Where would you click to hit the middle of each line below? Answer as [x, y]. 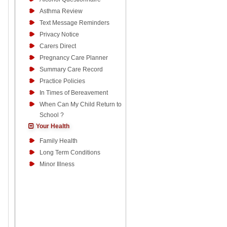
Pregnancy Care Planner [74, 58]
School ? [52, 115]
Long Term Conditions [70, 153]
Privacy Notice [59, 34]
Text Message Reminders [74, 23]
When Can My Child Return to [81, 104]
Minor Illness [57, 164]
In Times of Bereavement [74, 93]
